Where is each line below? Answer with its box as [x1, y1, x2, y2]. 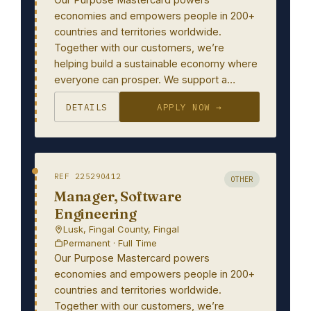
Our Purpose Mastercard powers [54, 252, 210, 264]
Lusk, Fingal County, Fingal [63, 224, 179, 235]
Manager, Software [54, 187, 182, 205]
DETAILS [66, 101, 108, 112]
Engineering [54, 205, 137, 222]
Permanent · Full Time [63, 237, 157, 249]
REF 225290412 [54, 171, 121, 181]
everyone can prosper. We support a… [54, 74, 235, 85]
